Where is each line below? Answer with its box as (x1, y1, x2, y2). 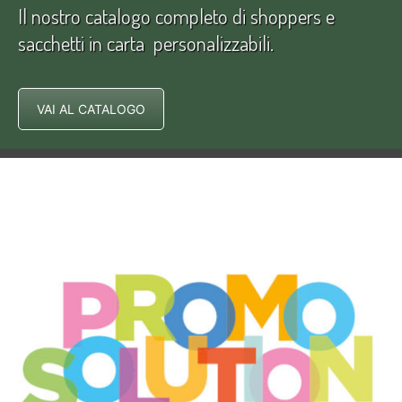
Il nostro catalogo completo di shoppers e (18, 2, 335, 29)
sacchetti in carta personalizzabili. (18, 29, 274, 56)
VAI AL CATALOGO (37, 100, 145, 117)
